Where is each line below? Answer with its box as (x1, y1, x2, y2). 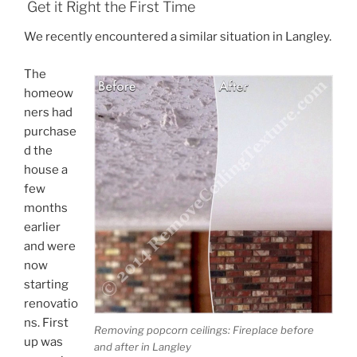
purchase (24, 124, 76, 139)
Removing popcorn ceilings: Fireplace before (94, 324, 314, 337)
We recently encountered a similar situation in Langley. (24, 29, 331, 45)
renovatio (24, 296, 78, 311)
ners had (24, 104, 73, 120)
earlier (24, 219, 61, 234)
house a (24, 162, 68, 177)
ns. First (24, 315, 69, 330)
